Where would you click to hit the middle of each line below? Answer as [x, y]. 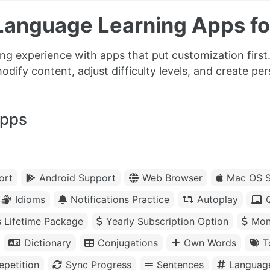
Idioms [30, 200]
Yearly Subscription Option [167, 221]
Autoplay [218, 200]
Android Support [77, 178]
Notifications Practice [120, 200]
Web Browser [172, 178]
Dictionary [48, 243]
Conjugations [128, 243]
